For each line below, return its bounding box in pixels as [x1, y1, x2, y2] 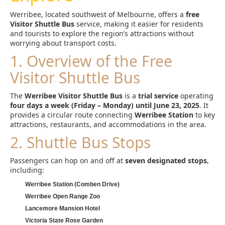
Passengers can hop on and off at [10, 156, 125, 165]
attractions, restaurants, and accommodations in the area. [10, 120, 206, 129]
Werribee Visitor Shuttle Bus [25, 91, 123, 100]
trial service [138, 91, 178, 100]
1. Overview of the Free [10, 51, 172, 71]
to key [193, 110, 215, 120]
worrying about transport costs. [10, 38, 117, 48]
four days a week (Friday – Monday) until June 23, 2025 [10, 100, 199, 110]
